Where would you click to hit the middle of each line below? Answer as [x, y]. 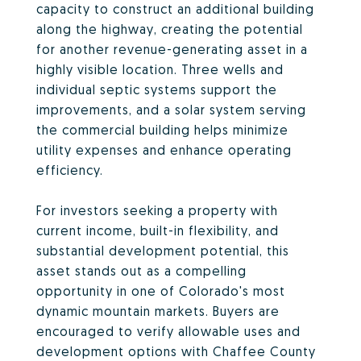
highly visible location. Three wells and [160, 69]
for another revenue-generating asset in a [172, 49]
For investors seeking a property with [157, 210]
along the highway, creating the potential [170, 29]
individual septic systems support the [157, 89]
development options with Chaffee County [176, 351]
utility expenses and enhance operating [164, 150]
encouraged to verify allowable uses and [168, 331]
